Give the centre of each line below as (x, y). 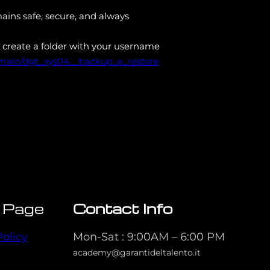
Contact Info (122, 209)
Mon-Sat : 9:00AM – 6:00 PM (149, 237)
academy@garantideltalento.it (137, 253)
